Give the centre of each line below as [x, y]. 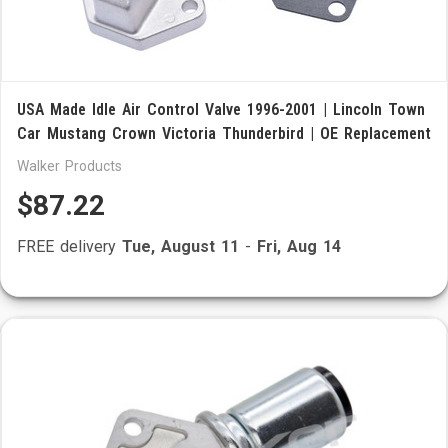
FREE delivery [69, 246]
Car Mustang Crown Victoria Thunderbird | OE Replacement [224, 133]
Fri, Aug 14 [299, 246]
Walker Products [69, 166]
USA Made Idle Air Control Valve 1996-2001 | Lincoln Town [221, 109]
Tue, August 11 [180, 246]
